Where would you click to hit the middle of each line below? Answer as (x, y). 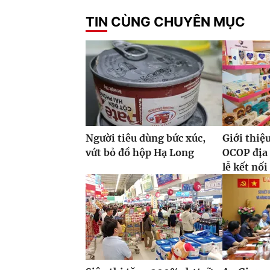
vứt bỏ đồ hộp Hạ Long (140, 152)
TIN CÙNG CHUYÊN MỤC (165, 22)
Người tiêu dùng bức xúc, (146, 138)
